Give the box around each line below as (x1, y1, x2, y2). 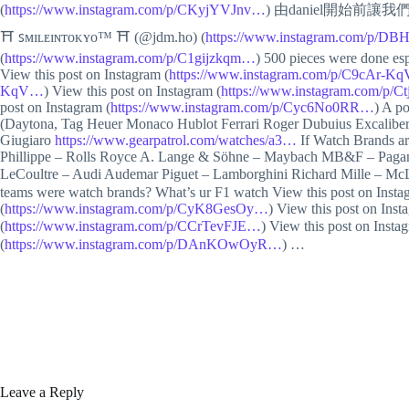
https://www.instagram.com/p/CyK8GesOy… (5, 201, 268, 216)
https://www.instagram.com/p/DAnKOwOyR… (5, 236, 282, 252)
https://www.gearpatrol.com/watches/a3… (55, 132, 297, 148)
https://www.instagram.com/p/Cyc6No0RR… (110, 100, 374, 115)
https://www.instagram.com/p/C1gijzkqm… (5, 50, 256, 66)
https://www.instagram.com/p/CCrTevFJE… (5, 218, 261, 234)
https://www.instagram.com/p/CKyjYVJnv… (5, 2, 266, 17)
